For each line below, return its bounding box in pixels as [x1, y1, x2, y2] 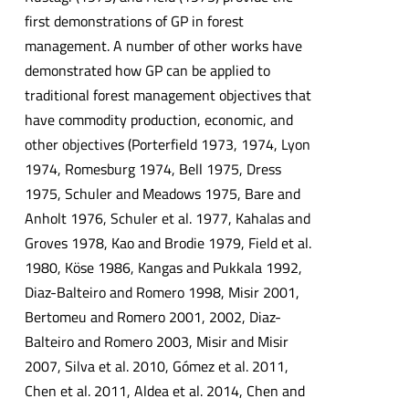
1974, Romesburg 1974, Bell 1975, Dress [24, 158, 281, 181]
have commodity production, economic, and [24, 109, 293, 131]
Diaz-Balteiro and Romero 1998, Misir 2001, [24, 281, 299, 304]
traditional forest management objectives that [24, 84, 311, 107]
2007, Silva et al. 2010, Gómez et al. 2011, [24, 355, 288, 378]
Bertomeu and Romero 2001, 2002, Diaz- [24, 306, 281, 329]
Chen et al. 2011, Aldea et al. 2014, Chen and [24, 380, 305, 403]
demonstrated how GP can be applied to [24, 59, 270, 82]
